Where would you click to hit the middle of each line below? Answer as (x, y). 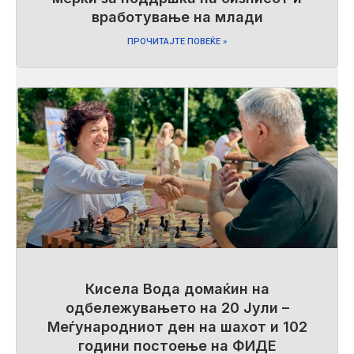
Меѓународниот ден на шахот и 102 (177, 326)
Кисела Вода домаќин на (177, 288)
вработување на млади (177, 17)
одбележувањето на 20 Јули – (177, 307)
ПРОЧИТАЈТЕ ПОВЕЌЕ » (177, 41)
